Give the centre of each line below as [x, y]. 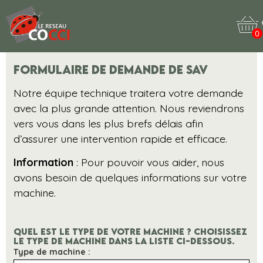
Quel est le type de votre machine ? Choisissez [131, 232]
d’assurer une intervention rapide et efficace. [121, 138]
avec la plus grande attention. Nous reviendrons [129, 108]
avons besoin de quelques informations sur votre [130, 178]
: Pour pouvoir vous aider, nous [149, 162]
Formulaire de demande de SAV [111, 69]
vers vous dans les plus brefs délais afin [109, 123]
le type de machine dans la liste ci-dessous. [124, 241]
